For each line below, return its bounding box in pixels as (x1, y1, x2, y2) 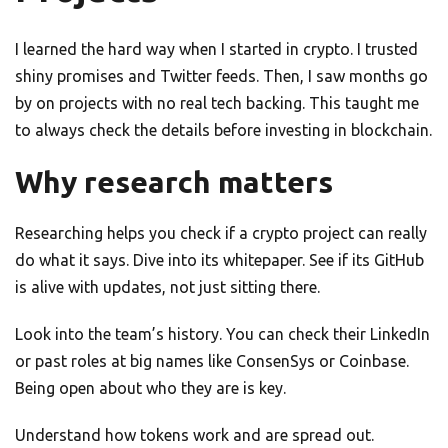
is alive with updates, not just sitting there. (15, 278, 320, 297)
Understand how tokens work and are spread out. (15, 426, 374, 445)
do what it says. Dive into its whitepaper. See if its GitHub (15, 251, 424, 270)
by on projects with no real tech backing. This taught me (15, 94, 419, 113)
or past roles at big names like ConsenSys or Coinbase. (15, 352, 409, 371)
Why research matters (15, 165, 333, 200)
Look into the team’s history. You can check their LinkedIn (15, 325, 430, 344)
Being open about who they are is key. (15, 379, 286, 398)
